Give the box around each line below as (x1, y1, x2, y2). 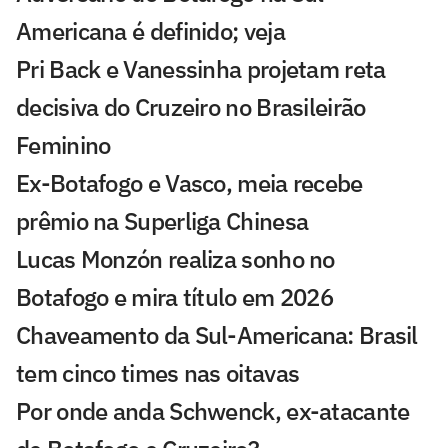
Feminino (16, 129, 111, 162)
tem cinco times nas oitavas (16, 357, 300, 390)
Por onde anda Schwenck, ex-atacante (16, 395, 410, 428)
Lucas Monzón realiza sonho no (16, 243, 335, 276)
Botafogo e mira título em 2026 (16, 281, 333, 314)
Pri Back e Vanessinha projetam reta (16, 53, 386, 86)
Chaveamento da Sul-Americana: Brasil (16, 319, 418, 352)
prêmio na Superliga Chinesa (16, 205, 309, 238)
